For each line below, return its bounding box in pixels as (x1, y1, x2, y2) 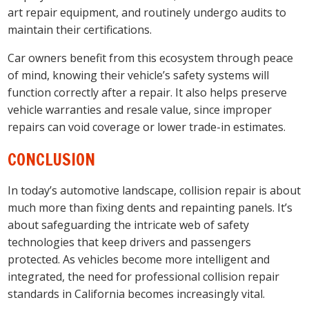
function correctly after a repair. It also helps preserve (8, 84, 288, 100)
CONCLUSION (8, 147, 96, 171)
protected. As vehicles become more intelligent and (8, 252, 270, 268)
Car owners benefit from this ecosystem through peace (8, 50, 294, 66)
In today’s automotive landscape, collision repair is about (8, 183, 301, 199)
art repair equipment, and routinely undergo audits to (8, 4, 287, 20)
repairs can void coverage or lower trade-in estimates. (8, 119, 286, 134)
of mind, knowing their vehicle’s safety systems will (8, 67, 270, 83)
